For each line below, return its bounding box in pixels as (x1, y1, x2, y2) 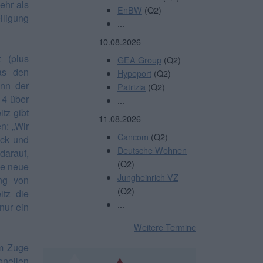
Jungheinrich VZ (117, 170, 178, 183)
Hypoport (117, 66, 151, 79)
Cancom (117, 130, 149, 143)
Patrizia (117, 80, 146, 93)
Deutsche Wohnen (117, 143, 187, 156)
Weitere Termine (134, 220, 196, 233)
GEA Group (117, 53, 161, 66)
